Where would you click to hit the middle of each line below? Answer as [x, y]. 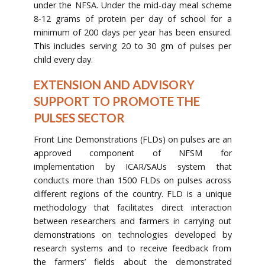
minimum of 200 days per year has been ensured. [132, 32]
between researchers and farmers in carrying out [132, 221]
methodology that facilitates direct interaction [132, 208]
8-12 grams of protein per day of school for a [132, 18]
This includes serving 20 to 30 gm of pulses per [132, 46]
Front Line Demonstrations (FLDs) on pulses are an [132, 140]
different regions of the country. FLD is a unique [132, 194]
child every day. [63, 59]
